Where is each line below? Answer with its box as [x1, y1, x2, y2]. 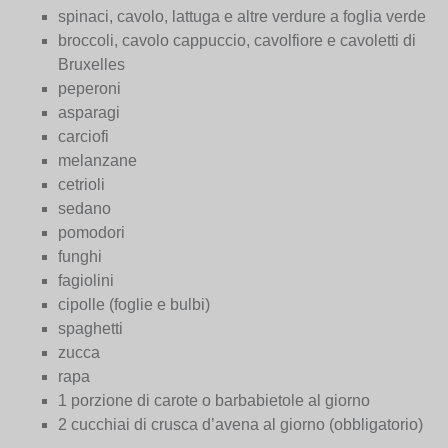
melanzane [58, 152, 138, 170]
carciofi [58, 128, 110, 146]
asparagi [58, 104, 121, 122]
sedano [58, 200, 112, 218]
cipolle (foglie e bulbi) [58, 296, 211, 314]
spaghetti [58, 320, 124, 338]
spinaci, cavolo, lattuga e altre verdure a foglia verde [58, 8, 427, 26]
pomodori [58, 224, 126, 242]
